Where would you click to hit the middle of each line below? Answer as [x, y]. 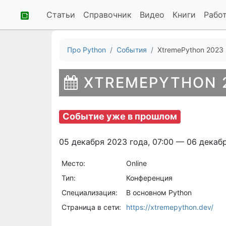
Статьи [61, 15]
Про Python [87, 50]
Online [136, 163]
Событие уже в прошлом [120, 116]
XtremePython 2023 [190, 50]
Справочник [107, 15]
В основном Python [159, 192]
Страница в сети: [91, 207]
